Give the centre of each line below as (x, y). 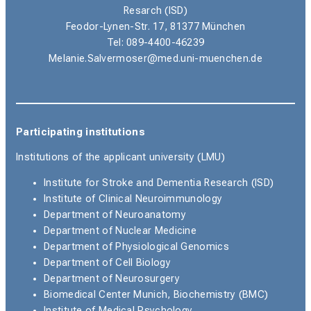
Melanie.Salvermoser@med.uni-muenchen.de (155, 59)
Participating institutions (81, 132)
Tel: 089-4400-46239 (155, 43)
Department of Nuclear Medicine (120, 231)
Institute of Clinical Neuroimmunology (133, 199)
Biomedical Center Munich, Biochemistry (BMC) (156, 295)
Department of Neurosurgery (112, 279)
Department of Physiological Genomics (136, 247)
